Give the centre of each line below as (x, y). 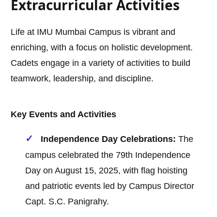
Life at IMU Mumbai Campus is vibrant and (93, 32)
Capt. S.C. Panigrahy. (67, 202)
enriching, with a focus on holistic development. (102, 48)
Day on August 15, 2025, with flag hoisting (107, 171)
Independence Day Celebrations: (108, 139)
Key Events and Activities (64, 115)
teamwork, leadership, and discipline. (82, 79)
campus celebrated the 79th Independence (108, 155)
